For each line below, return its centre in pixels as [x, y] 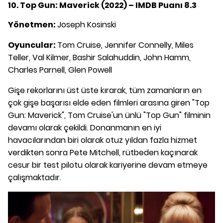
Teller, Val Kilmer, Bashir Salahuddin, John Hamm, [99, 58]
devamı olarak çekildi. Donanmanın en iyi [85, 128]
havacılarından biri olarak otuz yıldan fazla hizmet [103, 140]
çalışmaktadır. [35, 178]
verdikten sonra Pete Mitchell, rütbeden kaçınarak [103, 153]
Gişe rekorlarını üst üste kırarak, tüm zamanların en [105, 91]
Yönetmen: [33, 25]
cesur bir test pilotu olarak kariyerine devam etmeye [108, 165]
